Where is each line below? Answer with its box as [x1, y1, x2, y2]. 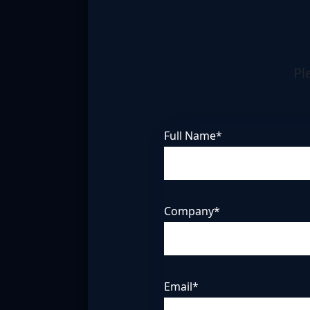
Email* [163, 279, 199, 294]
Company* [163, 203, 220, 219]
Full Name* [163, 128, 222, 143]
